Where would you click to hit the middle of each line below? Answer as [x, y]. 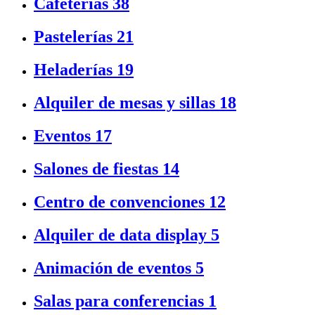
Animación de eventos [115, 268]
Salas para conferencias [121, 301]
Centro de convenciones [121, 201]
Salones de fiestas [98, 168]
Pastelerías [75, 37]
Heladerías [75, 70]
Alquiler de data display [122, 234]
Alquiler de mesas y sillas [127, 103]
